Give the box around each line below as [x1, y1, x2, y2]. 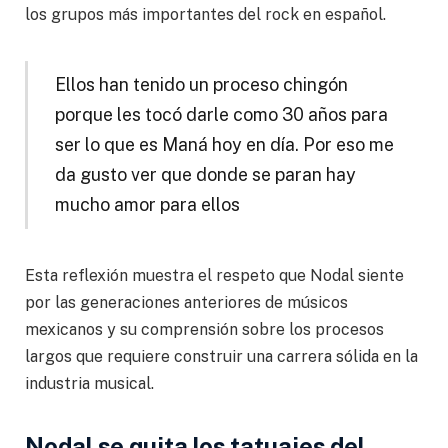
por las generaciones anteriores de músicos [25, 292, 348, 312]
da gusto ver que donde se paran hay [54, 164, 356, 186]
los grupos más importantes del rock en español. [25, 5, 386, 25]
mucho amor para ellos [54, 194, 240, 216]
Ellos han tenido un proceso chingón [54, 74, 348, 96]
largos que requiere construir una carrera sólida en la [25, 346, 418, 366]
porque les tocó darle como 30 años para [54, 104, 388, 126]
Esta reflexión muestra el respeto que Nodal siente [25, 265, 404, 285]
